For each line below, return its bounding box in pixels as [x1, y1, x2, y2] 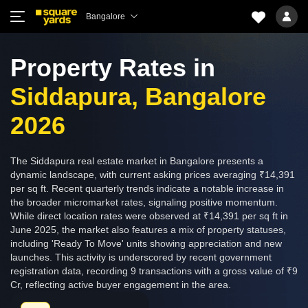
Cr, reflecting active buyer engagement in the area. [10, 279, 231, 290]
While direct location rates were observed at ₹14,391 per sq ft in [10, 210, 288, 221]
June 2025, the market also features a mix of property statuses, [10, 224, 286, 235]
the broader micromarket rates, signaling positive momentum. [10, 197, 278, 208]
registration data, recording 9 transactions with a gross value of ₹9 [10, 265, 298, 276]
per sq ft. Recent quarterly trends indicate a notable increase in [10, 183, 284, 194]
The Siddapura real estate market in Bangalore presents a [10, 155, 263, 166]
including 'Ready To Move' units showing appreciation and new [10, 238, 282, 249]
